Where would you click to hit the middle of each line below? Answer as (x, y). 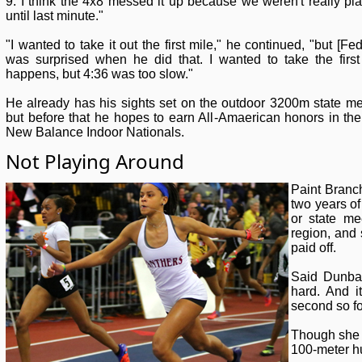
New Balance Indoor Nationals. (95, 132)
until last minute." (55, 16)
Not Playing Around (95, 161)
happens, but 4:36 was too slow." (99, 74)
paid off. (314, 248)
